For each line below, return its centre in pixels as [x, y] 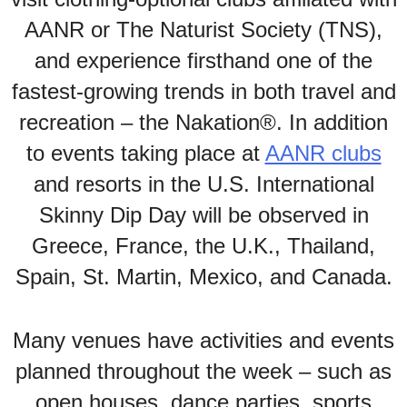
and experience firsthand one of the [203, 60]
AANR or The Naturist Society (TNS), [203, 30]
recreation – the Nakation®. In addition [203, 122]
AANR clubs [323, 153]
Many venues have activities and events [203, 340]
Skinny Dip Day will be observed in [203, 215]
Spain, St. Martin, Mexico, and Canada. [203, 277]
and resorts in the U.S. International [203, 184]
